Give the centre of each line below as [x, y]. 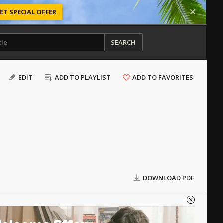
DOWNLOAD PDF [168, 178]
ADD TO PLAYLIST [83, 77]
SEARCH [123, 42]
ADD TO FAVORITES [163, 77]
